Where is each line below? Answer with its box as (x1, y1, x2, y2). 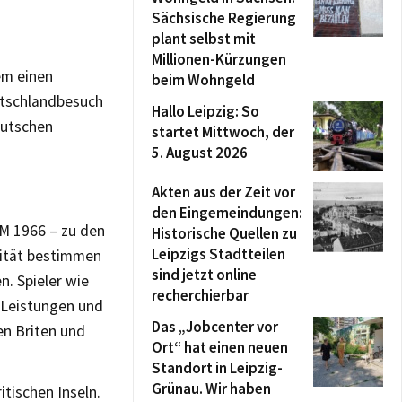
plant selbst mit (152, 29, 256, 48)
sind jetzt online (152, 265, 257, 284)
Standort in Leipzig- (152, 358, 283, 378)
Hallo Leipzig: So (152, 101, 259, 121)
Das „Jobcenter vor (152, 317, 278, 336)
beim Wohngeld (152, 70, 255, 90)
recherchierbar (152, 285, 249, 305)
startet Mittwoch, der (152, 122, 294, 142)
